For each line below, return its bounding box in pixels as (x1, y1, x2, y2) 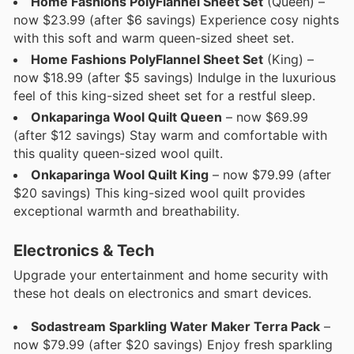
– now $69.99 (222, 108, 308, 125)
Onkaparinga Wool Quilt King (31, 166, 209, 183)
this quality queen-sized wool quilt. (13, 145, 223, 161)
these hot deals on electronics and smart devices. (13, 284, 311, 301)
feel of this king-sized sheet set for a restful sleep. (13, 87, 315, 104)
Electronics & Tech (13, 240, 154, 260)
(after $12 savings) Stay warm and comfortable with (13, 126, 327, 143)
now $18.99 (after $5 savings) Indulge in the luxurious (13, 69, 336, 85)
